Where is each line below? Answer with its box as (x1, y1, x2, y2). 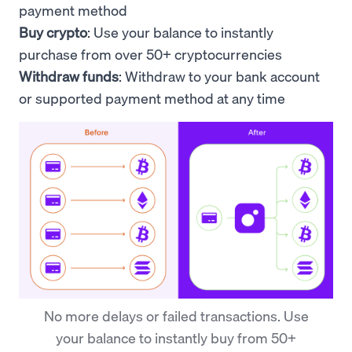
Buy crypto (19, 23, 87, 41)
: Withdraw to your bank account (119, 67, 320, 85)
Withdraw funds (19, 67, 119, 85)
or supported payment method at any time (19, 89, 285, 107)
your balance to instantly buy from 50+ (56, 328, 296, 346)
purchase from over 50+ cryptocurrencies (19, 45, 282, 63)
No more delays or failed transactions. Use (43, 306, 309, 324)
